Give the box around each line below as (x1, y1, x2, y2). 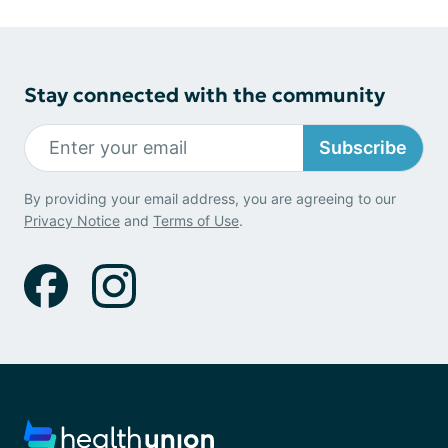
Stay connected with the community (24, 81, 385, 108)
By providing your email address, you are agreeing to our (24, 189, 396, 207)
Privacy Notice (24, 211, 120, 229)
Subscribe (319, 137, 407, 159)
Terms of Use (153, 211, 239, 229)
